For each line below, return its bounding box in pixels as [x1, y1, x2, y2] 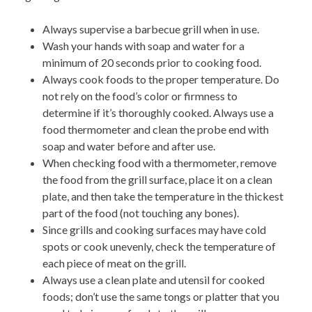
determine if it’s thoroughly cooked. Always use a [42, 106, 274, 120]
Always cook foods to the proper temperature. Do [42, 72, 279, 86]
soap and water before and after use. [42, 139, 215, 153]
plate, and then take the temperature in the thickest [42, 189, 283, 203]
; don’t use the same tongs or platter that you [70, 290, 279, 304]
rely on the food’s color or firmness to [58, 89, 237, 103]
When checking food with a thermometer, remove [42, 156, 276, 170]
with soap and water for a [123, 39, 244, 53]
